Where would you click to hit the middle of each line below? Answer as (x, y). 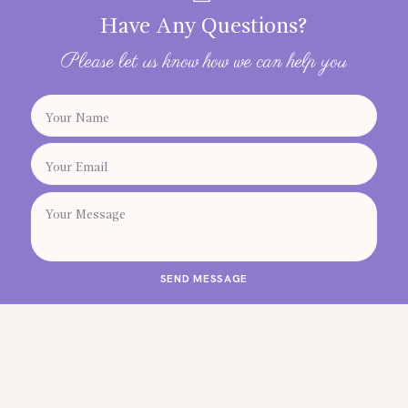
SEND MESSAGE (204, 279)
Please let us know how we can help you (204, 62)
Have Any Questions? (204, 28)
